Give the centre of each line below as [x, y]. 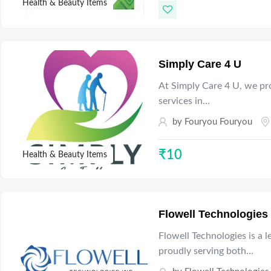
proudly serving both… [206, 251]
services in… [184, 101]
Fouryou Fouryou [219, 122]
